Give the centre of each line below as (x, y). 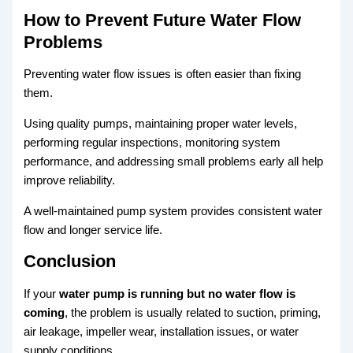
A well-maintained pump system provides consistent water (173, 211)
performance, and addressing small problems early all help (174, 161)
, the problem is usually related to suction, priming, (193, 312)
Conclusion (70, 262)
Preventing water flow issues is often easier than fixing (163, 74)
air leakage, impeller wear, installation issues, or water (162, 331)
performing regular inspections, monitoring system (152, 142)
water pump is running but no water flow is (178, 294)
